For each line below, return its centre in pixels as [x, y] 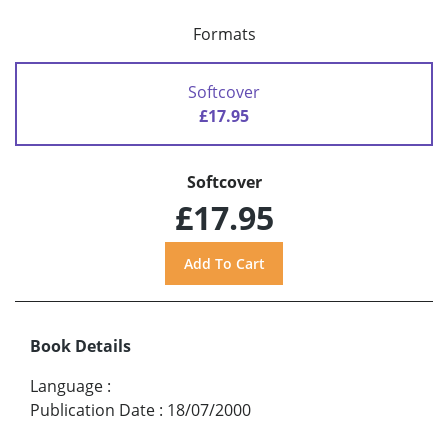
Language [66, 385]
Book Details [80, 345]
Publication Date [92, 409]
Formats [224, 34]
